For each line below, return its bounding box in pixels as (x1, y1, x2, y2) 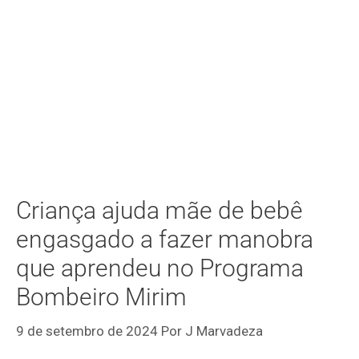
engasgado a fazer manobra (16, 225, 313, 254)
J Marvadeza (185, 322, 263, 339)
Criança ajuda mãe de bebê (16, 196, 303, 225)
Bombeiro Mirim (16, 283, 187, 312)
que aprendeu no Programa (16, 254, 304, 283)
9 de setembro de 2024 (16, 322, 158, 339)
